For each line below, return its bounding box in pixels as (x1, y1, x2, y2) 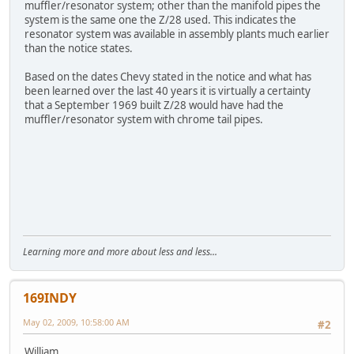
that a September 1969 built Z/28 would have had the (24, 98, 284, 113)
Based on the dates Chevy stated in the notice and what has (24, 70, 311, 85)
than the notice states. (24, 41, 133, 56)
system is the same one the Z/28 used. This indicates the (24, 13, 296, 28)
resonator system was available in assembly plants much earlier (24, 27, 330, 42)
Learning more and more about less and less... (23, 244, 217, 258)
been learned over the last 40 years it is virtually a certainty (24, 84, 311, 99)
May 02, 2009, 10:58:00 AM (23, 315, 130, 328)
